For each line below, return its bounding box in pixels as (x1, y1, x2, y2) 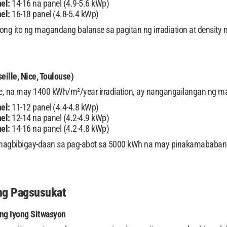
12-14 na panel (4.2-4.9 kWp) (10, 112, 109, 123)
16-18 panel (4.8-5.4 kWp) (10, 9, 99, 19)
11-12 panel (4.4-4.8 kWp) (10, 102, 99, 112)
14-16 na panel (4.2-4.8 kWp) (10, 123, 109, 134)
